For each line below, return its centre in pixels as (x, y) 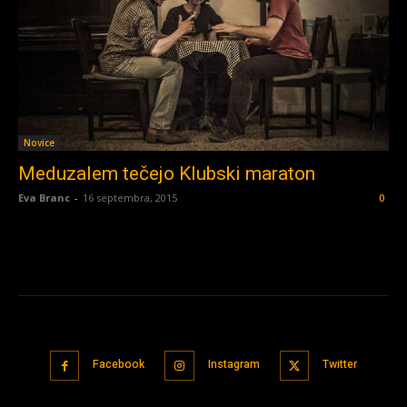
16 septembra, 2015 (130, 198)
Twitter (340, 365)
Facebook (119, 365)
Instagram (233, 365)
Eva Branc (44, 198)
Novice (39, 143)
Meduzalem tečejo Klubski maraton (167, 174)
